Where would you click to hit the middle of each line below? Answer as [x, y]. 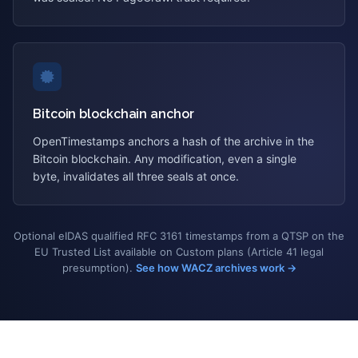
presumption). [97, 268]
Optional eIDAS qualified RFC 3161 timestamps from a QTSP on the [179, 236]
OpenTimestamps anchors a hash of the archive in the [173, 141]
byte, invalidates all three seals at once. [136, 176]
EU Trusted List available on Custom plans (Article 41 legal [179, 252]
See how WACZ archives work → [216, 268]
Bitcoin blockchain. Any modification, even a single [165, 159]
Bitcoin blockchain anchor [113, 114]
